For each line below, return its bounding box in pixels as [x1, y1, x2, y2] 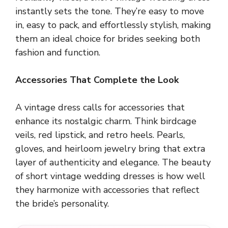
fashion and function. [15, 46, 100, 59]
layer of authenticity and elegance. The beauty [15, 156, 211, 168]
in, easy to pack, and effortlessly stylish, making [15, 18, 211, 31]
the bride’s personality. [15, 197, 109, 210]
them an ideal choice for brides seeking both [15, 32, 200, 45]
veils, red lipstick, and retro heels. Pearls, [15, 128, 185, 141]
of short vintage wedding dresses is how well [15, 169, 205, 182]
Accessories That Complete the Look [15, 73, 179, 86]
